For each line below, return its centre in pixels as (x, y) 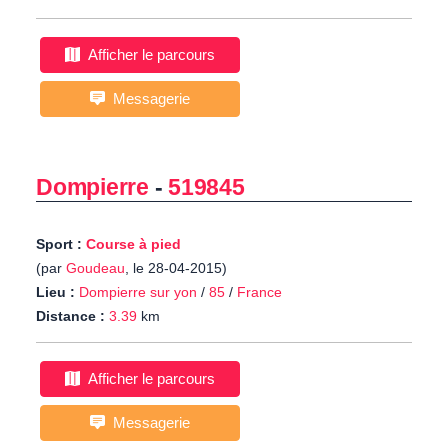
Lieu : (55, 292)
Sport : (61, 244)
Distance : (70, 316)
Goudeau (95, 268)
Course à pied (133, 244)
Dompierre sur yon (138, 292)
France (259, 292)
